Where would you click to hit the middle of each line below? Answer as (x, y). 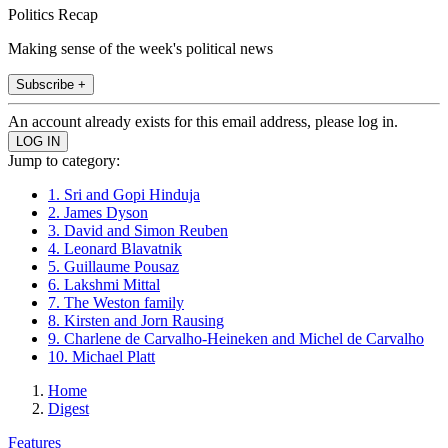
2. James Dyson (98, 212)
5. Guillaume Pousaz (113, 266)
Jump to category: (64, 160)
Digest (68, 408)
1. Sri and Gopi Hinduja (124, 194)
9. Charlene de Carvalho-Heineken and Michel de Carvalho (236, 338)
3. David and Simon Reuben (138, 230)
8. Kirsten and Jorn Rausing (136, 320)
